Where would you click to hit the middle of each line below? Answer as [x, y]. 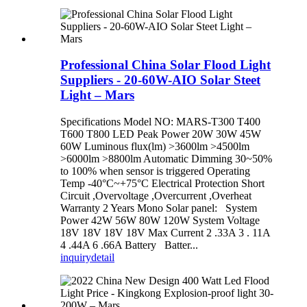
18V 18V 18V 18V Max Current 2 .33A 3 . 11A [165, 233]
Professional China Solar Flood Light [165, 65]
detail [103, 258]
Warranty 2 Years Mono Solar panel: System [159, 208]
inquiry [76, 258]
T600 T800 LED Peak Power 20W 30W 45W [161, 134]
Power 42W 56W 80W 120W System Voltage [160, 221]
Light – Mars [97, 95]
